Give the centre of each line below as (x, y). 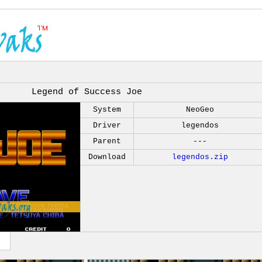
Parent (107, 141)
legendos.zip (200, 157)
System (107, 110)
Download (107, 157)
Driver (107, 125)
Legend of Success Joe (87, 92)
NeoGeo (200, 110)
